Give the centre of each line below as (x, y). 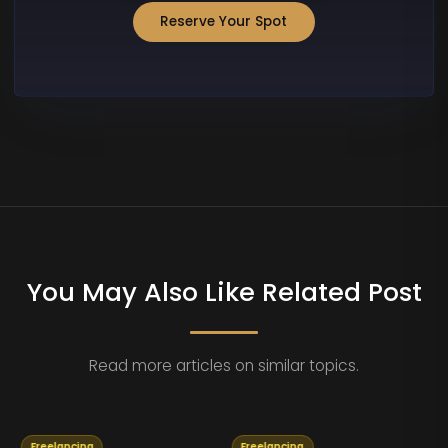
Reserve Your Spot (224, 21)
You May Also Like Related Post (224, 292)
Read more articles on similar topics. (224, 366)
